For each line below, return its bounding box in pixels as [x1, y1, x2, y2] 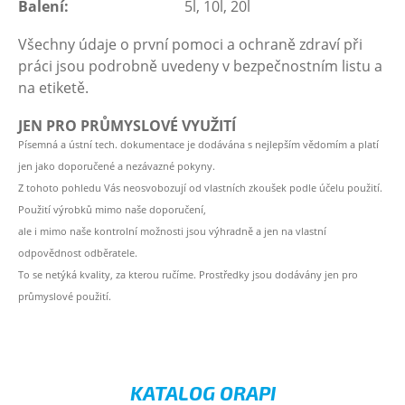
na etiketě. [18, 78, 89, 98]
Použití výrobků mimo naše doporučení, [18, 202, 206, 216]
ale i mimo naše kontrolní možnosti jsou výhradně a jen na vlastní [18, 223, 326, 238]
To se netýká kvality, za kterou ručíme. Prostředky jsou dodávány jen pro [18, 267, 358, 281]
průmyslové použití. [18, 288, 111, 303]
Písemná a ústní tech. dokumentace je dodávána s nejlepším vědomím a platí [18, 137, 379, 151]
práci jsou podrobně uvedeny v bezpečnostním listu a [18, 56, 382, 76]
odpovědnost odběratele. [18, 245, 137, 259]
